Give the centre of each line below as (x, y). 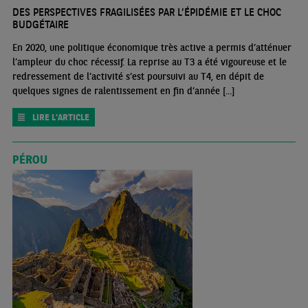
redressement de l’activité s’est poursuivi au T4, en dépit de (138, 76)
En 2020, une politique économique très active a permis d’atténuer (152, 47)
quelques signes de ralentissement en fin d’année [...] (123, 90)
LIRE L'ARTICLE (60, 117)
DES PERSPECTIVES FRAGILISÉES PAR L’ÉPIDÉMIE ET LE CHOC (146, 12)
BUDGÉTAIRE (40, 24)
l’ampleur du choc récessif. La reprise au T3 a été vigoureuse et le (149, 62)
